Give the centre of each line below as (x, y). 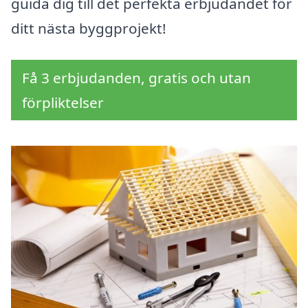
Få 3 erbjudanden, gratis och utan (136, 78)
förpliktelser (63, 103)
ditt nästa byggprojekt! (89, 29)
